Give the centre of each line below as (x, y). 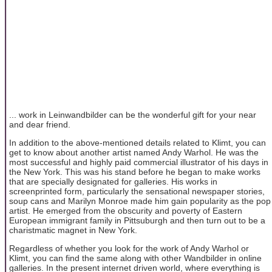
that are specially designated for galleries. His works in (113, 181)
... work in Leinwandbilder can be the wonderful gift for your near (133, 114)
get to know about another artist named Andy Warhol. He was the (134, 152)
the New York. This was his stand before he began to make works (135, 172)
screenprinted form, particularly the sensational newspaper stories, (137, 191)
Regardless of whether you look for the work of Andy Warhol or (129, 249)
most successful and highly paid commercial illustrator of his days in (139, 162)
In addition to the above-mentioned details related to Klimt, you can (138, 142)
